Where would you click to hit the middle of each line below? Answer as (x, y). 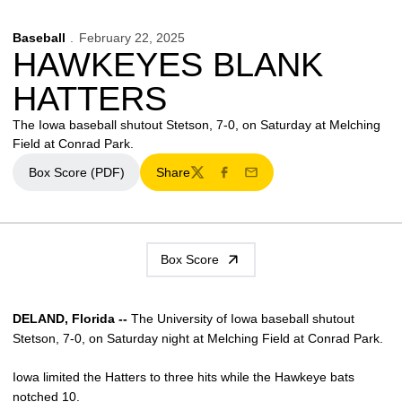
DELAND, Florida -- (70, 318)
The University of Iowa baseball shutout (241, 318)
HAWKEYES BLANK (168, 65)
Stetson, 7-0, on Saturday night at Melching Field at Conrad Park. (200, 338)
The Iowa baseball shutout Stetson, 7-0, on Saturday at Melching (197, 125)
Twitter (208, 180)
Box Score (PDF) (76, 172)
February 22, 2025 (131, 38)
